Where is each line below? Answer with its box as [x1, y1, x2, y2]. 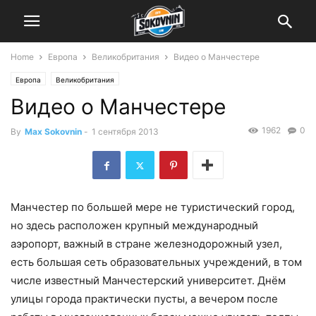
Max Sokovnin [25, 126, 82, 137]
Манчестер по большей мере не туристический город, [11, 200, 295, 214]
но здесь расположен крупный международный [11, 219, 258, 233]
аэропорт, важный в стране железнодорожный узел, [11, 237, 282, 251]
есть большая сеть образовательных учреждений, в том [11, 255, 302, 269]
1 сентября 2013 [92, 126, 159, 137]
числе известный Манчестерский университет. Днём [11, 274, 286, 288]
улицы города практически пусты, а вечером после [11, 292, 278, 306]
